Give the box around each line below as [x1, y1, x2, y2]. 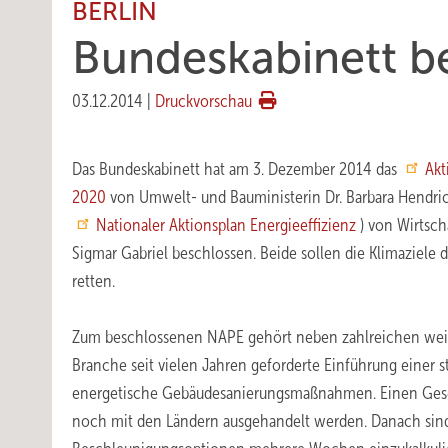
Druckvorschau [155, 91, 252, 111]
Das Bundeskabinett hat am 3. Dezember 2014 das [72, 159, 401, 179]
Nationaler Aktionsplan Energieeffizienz [96, 215, 360, 235]
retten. [72, 271, 115, 291]
